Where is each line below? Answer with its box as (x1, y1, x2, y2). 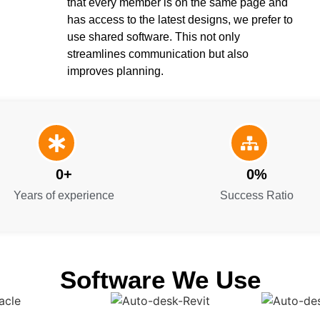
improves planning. (66, 65, 164, 78)
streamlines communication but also (66, 48, 249, 61)
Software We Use (59, 266, 261, 294)
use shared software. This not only (66, 31, 240, 44)
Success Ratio (219, 189, 294, 202)
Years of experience (13, 189, 114, 202)
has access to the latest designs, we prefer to (66, 14, 293, 26)
